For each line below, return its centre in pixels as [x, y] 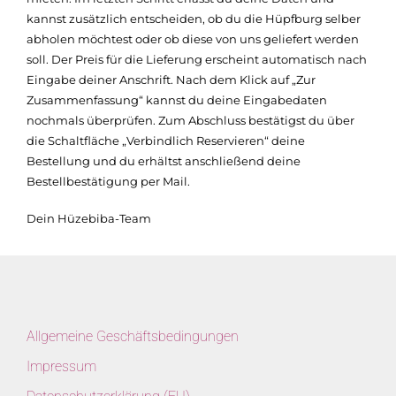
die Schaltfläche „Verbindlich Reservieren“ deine [166, 140]
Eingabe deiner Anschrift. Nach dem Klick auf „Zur [171, 79]
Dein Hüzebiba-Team [89, 219]
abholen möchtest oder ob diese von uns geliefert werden [193, 38]
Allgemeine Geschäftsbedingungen [133, 336]
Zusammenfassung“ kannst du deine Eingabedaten [177, 99]
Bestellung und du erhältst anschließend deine [164, 160]
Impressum [61, 366]
